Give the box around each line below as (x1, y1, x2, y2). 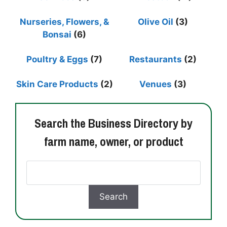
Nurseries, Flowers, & (20, 17, 109, 27)
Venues (139, 79, 172, 90)
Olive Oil (137, 17, 173, 27)
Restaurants (129, 54, 182, 65)
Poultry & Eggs (26, 54, 88, 65)
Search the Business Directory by (34, 115, 193, 132)
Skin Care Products (16, 79, 98, 90)
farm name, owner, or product (44, 133, 183, 150)
